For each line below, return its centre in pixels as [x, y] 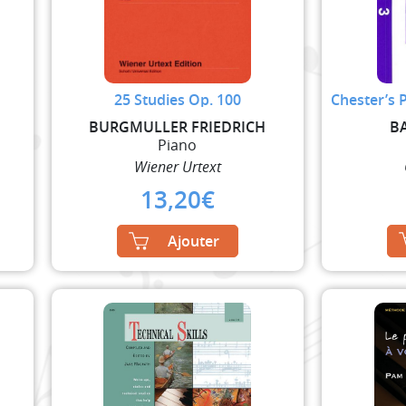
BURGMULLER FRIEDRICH [178, 126]
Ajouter [193, 241]
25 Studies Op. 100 [177, 99]
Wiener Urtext [177, 166]
